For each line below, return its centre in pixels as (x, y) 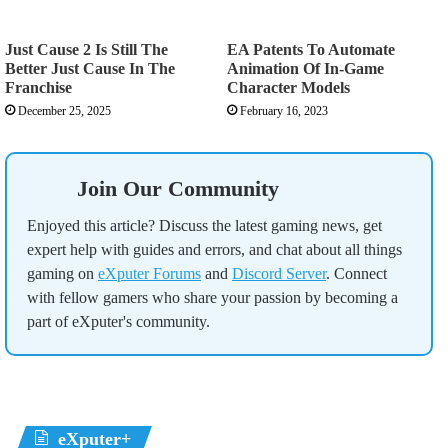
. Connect (356, 273)
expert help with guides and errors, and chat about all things (214, 249)
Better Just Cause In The (90, 68)
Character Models (288, 87)
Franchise (38, 87)
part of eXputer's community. (118, 321)
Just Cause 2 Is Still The (86, 49)
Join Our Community (178, 188)
